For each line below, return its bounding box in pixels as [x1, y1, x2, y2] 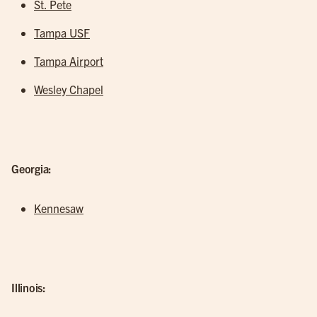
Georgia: [11, 161, 52, 175]
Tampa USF [34, 25, 90, 40]
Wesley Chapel [34, 82, 103, 96]
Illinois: [11, 280, 46, 294]
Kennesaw [34, 201, 83, 215]
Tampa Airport [34, 54, 103, 68]
